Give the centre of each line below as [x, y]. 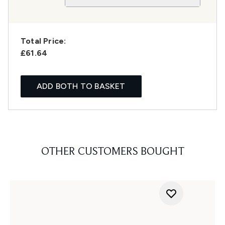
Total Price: [43, 41]
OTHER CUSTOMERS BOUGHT [113, 152]
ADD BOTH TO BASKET [81, 86]
